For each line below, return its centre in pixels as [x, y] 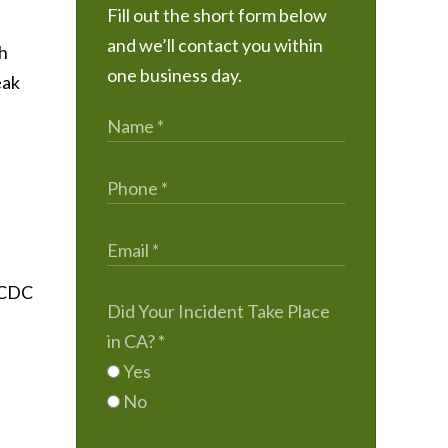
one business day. [174, 75]
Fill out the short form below [217, 15]
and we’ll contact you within [215, 45]
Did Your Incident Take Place [218, 311]
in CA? [132, 341]
